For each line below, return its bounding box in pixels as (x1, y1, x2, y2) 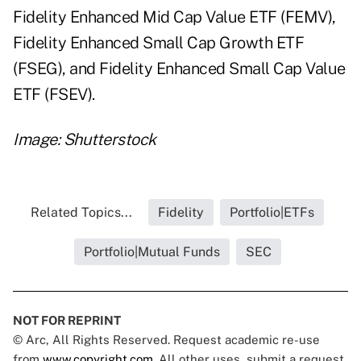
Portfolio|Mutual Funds (83, 244, 220, 260)
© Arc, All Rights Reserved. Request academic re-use (13, 333, 320, 347)
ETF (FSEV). (13, 85, 95, 105)
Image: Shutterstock (13, 130, 156, 150)
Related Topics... (31, 205, 132, 221)
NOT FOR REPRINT (13, 313, 121, 328)
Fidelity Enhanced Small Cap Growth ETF (13, 33, 304, 53)
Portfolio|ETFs (230, 205, 314, 221)
